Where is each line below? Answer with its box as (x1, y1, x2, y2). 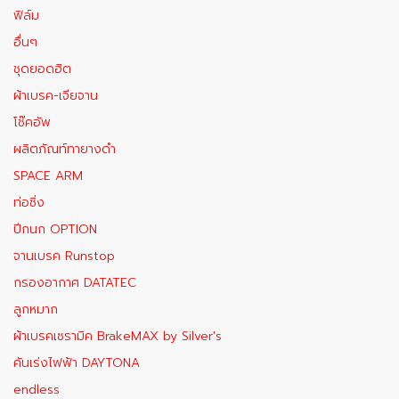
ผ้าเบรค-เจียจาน (13, 86, 98, 105)
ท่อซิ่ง (13, 193, 45, 212)
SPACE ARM (13, 167, 83, 185)
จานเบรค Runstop (13, 247, 115, 265)
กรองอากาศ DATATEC (13, 273, 136, 292)
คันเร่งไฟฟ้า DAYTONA (13, 354, 140, 372)
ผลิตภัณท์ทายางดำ (13, 140, 116, 159)
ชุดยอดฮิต (13, 60, 71, 78)
